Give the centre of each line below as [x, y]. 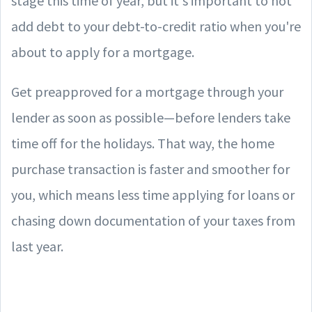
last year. [37, 246]
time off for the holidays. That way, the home [143, 143]
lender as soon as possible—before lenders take [151, 117]
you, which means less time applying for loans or [153, 194]
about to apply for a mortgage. [103, 52]
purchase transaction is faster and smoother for [150, 169]
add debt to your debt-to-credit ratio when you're [156, 26]
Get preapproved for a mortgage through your [147, 91]
